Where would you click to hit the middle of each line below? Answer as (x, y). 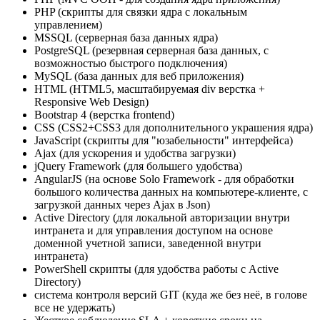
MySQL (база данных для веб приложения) (139, 76)
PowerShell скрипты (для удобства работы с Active (156, 269)
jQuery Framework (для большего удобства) (138, 166)
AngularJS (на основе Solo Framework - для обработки (164, 179)
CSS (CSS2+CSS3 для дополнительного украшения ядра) (174, 128)
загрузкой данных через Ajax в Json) (122, 205)
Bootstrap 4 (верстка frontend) (104, 115)
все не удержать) (75, 308)
